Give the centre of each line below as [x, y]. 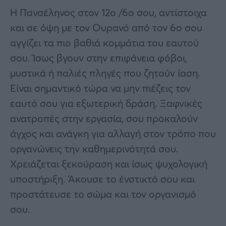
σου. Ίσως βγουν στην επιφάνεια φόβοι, [99, 58]
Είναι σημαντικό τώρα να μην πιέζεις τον [100, 88]
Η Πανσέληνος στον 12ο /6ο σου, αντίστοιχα [108, 12]
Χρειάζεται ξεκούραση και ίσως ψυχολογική [109, 163]
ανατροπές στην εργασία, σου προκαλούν [104, 118]
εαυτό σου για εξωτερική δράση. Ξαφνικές [106, 103]
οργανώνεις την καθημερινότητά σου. [94, 148]
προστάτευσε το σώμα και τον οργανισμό [103, 194]
